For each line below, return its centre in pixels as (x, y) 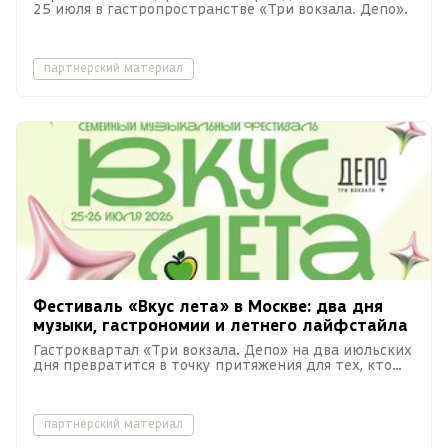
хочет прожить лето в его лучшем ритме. (180, 380)
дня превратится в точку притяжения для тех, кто (212, 365)
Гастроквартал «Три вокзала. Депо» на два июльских (222, 350)
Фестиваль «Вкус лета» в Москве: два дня (208, 306)
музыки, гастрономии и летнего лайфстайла (220, 325)
